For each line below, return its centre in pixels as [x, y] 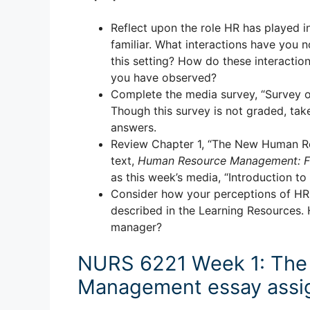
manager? [136, 227]
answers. [134, 128]
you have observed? [164, 78]
